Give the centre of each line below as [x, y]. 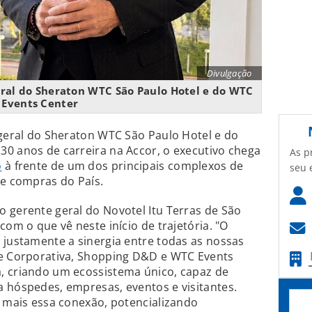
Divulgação [229, 73]
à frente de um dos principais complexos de [123, 166]
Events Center [40, 103]
